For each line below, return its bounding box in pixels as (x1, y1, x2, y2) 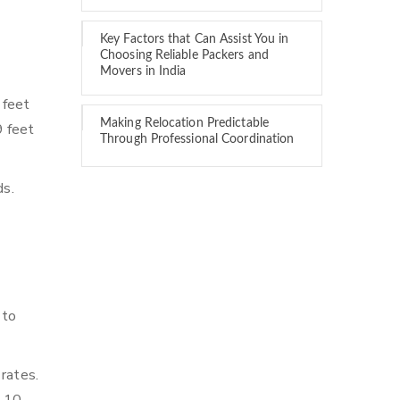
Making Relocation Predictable (100, 117, 269, 129)
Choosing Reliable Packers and (100, 49, 269, 62)
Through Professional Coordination (100, 133, 295, 146)
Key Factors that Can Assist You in (100, 33, 289, 46)
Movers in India (100, 65, 187, 78)
